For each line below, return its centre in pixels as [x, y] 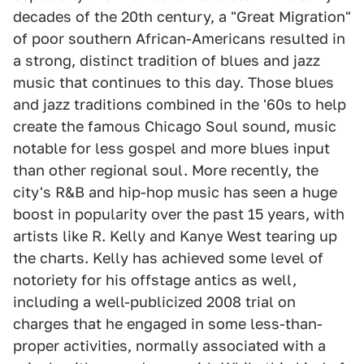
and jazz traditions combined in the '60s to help [180, 104]
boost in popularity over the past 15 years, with [179, 214]
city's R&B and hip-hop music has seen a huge [175, 192]
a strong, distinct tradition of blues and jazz [167, 61]
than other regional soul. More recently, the [166, 170]
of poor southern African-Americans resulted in [179, 39]
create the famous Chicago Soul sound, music [175, 126]
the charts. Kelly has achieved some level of [168, 258]
